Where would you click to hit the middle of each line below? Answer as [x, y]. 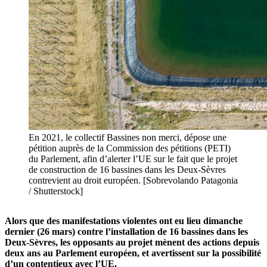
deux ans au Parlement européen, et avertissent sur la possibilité [133, 253]
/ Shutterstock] [56, 191]
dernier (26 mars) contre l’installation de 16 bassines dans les [126, 232]
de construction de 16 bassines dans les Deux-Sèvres [127, 170]
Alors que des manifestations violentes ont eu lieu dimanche [124, 221]
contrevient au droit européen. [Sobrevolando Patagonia [133, 181]
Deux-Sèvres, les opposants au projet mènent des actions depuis [132, 243]
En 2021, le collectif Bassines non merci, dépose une [128, 138]
